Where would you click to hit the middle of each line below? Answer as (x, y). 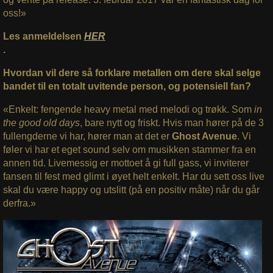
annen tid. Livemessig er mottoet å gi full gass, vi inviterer (126, 163)
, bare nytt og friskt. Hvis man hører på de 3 (172, 123)
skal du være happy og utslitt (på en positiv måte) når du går (131, 190)
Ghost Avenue (204, 136)
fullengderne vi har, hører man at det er (87, 136)
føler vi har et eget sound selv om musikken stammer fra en (129, 150)
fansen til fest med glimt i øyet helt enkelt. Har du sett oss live (133, 177)
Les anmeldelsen (43, 37)
